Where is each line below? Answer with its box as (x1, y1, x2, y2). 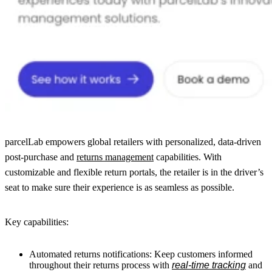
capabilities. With (154, 151, 222, 162)
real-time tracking (172, 259, 246, 270)
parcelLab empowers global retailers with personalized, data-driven (5, 136, 261, 147)
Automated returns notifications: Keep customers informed (29, 248, 253, 259)
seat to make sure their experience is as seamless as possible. (5, 182, 234, 192)
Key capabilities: (5, 216, 69, 227)
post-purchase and (5, 151, 76, 162)
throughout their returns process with (29, 259, 172, 270)
